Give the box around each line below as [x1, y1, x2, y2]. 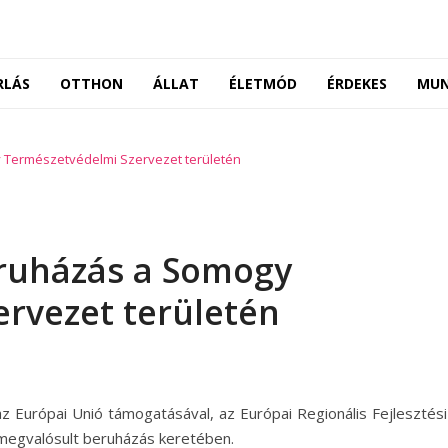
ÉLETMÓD [228, 74, 297, 93]
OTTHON [59, 74, 123, 93]
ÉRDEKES [326, 74, 387, 93]
